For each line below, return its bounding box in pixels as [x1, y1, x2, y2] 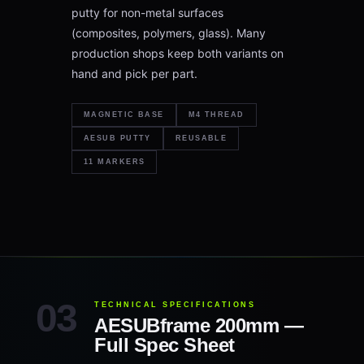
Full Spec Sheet [94, 334, 235, 356]
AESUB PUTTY [84, 134, 151, 142]
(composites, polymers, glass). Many [71, 26, 266, 40]
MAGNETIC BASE [84, 110, 164, 119]
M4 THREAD [188, 110, 245, 119]
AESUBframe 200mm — [94, 314, 304, 336]
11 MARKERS [84, 158, 145, 166]
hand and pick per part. [71, 67, 197, 80]
